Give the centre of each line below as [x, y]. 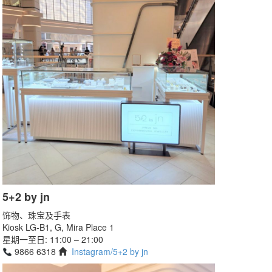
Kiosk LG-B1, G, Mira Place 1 [58, 227]
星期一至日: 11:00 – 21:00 [53, 240]
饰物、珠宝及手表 [36, 215]
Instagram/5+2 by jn [110, 252]
